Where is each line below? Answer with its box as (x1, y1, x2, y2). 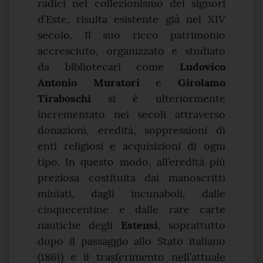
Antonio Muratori (38, 76, 140, 89)
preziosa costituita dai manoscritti (38, 171, 225, 184)
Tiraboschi (38, 92, 91, 105)
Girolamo (178, 76, 226, 89)
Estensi (120, 218, 158, 232)
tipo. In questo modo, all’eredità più (38, 155, 225, 168)
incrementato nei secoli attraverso (38, 107, 225, 121)
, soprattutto (157, 218, 226, 232)
